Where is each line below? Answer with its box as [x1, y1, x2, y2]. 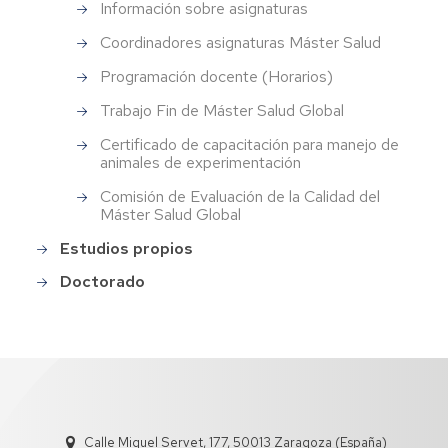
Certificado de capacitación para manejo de [100, 134, 399, 156]
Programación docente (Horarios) [100, 66, 333, 88]
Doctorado [60, 270, 145, 292]
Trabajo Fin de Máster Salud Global [100, 100, 344, 122]
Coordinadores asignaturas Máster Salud [100, 32, 381, 54]
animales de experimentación [100, 152, 301, 174]
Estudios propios [60, 237, 193, 259]
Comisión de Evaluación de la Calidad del [100, 186, 380, 208]
